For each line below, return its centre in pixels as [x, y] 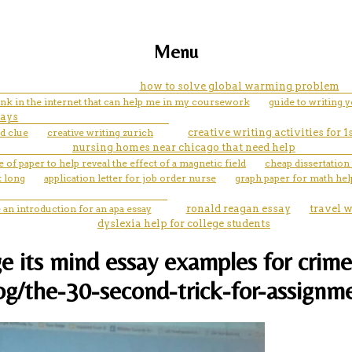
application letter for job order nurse [130, 178]
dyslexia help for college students [184, 223]
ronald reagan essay [238, 208]
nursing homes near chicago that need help [184, 147]
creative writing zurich [100, 132]
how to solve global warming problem [239, 86]
